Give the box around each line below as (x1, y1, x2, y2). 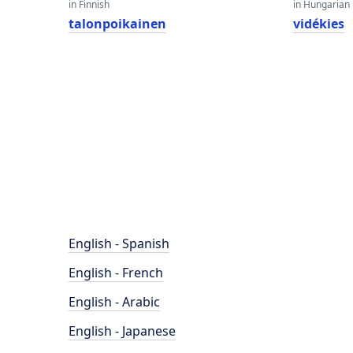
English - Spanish (69, 235, 169, 252)
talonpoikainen (69, 15, 166, 32)
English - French (69, 264, 163, 281)
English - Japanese (69, 322, 176, 340)
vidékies (293, 15, 345, 32)
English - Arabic (69, 293, 160, 310)
